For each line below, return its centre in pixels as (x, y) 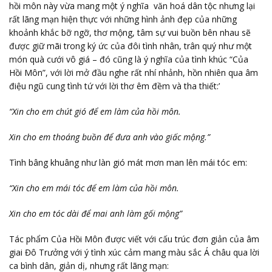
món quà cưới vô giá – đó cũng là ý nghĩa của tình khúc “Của (129, 59)
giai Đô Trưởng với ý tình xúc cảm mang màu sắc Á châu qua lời (134, 252)
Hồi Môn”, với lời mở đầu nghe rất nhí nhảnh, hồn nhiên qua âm (134, 72)
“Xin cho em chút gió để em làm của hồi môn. (95, 111)
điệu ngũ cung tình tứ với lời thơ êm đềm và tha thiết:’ (114, 86)
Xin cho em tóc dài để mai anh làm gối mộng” (96, 213)
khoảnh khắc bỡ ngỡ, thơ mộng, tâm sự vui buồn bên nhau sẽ (130, 32)
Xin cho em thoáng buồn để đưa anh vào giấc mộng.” (110, 137)
